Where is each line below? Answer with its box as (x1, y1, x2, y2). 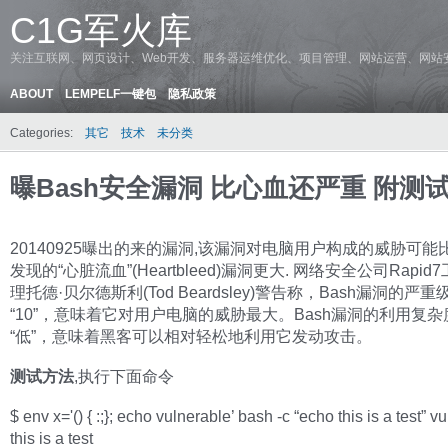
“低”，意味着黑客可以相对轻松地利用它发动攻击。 (10, 327, 372, 345)
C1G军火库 (10, 10, 192, 51)
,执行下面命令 (74, 367, 174, 385)
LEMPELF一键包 (65, 87, 156, 101)
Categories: (10, 126, 73, 140)
